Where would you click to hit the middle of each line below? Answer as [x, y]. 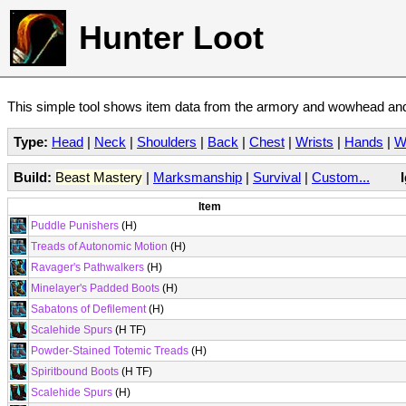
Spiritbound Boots [75, 372]
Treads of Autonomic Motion [99, 246]
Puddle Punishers [75, 226]
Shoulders [167, 142]
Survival [277, 177]
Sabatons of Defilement [88, 309]
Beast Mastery [99, 177]
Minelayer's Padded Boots [95, 288]
